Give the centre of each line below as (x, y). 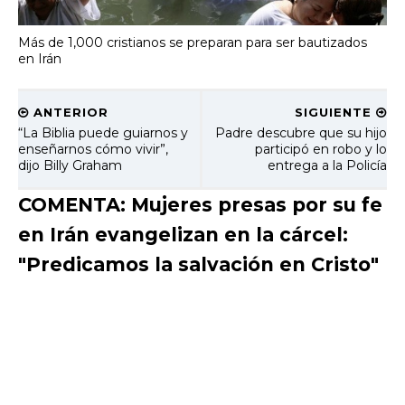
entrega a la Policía (327, 165)
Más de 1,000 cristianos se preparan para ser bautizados (193, 43)
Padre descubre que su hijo (301, 132)
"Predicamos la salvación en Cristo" (198, 264)
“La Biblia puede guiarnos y (103, 132)
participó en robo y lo (321, 149)
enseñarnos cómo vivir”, (93, 149)
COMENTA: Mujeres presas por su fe (200, 204)
